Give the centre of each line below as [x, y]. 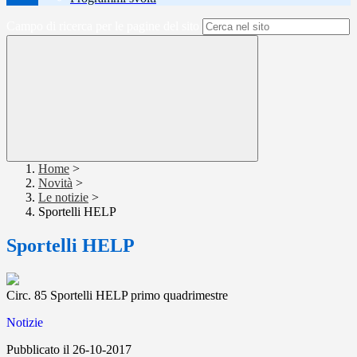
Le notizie [63, 198]
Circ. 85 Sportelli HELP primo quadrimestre [117, 296]
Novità [55, 183]
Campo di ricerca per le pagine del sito [103, 26]
